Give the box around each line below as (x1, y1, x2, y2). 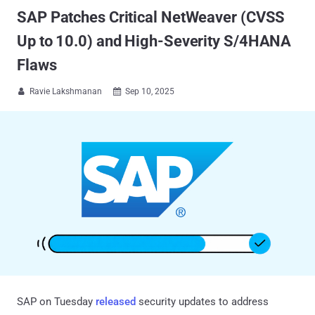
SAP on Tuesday (17, 295, 96, 308)
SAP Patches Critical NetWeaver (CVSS (17, 8, 285, 26)
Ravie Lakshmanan (30, 86, 102, 96)
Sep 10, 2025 (125, 86, 174, 96)
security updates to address (136, 295, 269, 308)
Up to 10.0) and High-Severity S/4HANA (17, 32, 292, 50)
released (96, 295, 136, 308)
